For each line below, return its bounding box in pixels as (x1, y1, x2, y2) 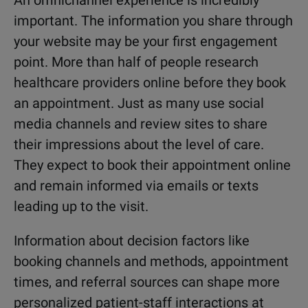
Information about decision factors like (14, 232, 250, 249)
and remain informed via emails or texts (14, 177, 258, 194)
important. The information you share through (14, 12, 293, 29)
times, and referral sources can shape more (14, 274, 280, 290)
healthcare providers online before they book (14, 74, 286, 91)
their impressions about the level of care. (14, 136, 264, 153)
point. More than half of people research (14, 54, 258, 70)
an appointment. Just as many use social (14, 95, 264, 111)
